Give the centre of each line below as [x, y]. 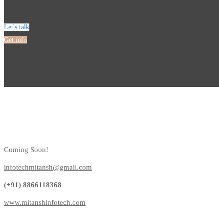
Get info [15, 40]
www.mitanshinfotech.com [45, 202]
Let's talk [17, 27]
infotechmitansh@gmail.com [48, 167]
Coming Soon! [26, 149]
